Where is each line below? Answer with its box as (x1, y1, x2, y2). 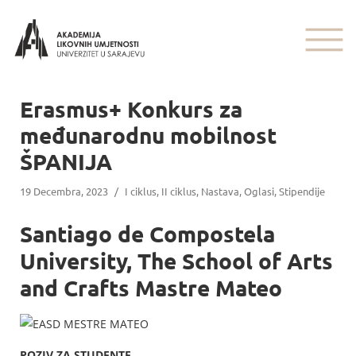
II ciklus (161, 184, 196, 198)
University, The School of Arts (20, 246, 333, 274)
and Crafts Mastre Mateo (20, 273, 282, 301)
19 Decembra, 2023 (20, 184, 108, 198)
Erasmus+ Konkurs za (20, 95, 242, 122)
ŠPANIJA (20, 147, 112, 175)
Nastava (201, 184, 239, 198)
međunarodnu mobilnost (20, 121, 277, 149)
